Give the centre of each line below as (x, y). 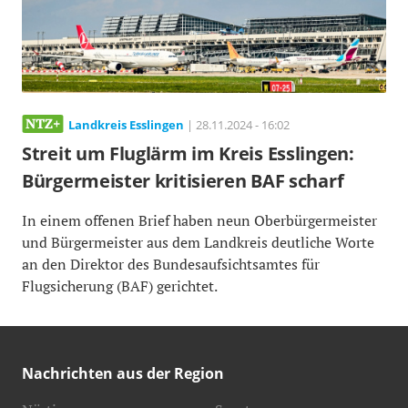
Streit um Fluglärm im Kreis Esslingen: (188, 154)
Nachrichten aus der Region (123, 374)
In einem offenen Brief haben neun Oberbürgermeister (199, 221)
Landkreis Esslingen (126, 125)
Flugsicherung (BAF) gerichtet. (120, 286)
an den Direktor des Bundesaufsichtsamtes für (171, 265)
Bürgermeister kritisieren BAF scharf (183, 181)
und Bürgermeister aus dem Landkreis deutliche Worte (198, 243)
